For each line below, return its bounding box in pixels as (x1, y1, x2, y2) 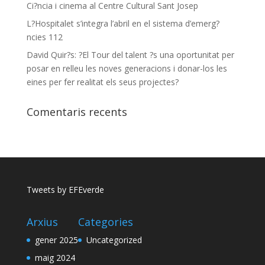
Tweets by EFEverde (26, 184, 104, 195)
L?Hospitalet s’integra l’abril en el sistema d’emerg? (26, 18, 219, 29)
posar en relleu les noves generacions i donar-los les (26, 63, 227, 74)
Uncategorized (86, 234, 142, 246)
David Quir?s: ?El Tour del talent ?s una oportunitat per (26, 49, 234, 60)
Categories (77, 215, 133, 230)
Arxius (26, 215, 58, 230)
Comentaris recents (26, 105, 127, 119)
